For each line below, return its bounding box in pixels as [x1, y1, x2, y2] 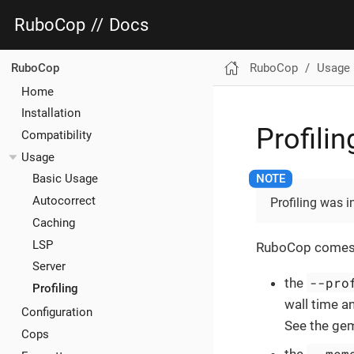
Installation [21, 106, 81, 121]
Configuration [21, 305, 92, 320]
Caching [32, 215, 75, 230]
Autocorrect [32, 194, 96, 209]
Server [32, 259, 66, 274]
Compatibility [21, 127, 92, 142]
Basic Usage [32, 171, 98, 186]
